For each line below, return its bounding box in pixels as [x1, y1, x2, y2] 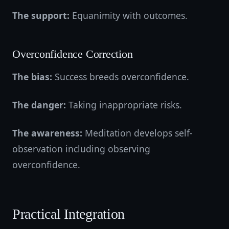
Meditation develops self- [82, 127, 193, 139]
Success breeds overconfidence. [52, 71, 189, 83]
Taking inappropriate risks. [66, 99, 182, 111]
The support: [12, 9, 70, 21]
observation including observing [12, 143, 150, 155]
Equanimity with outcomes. [70, 9, 188, 21]
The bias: [12, 71, 52, 83]
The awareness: [12, 127, 82, 139]
